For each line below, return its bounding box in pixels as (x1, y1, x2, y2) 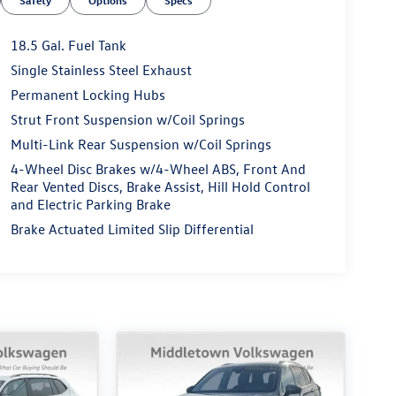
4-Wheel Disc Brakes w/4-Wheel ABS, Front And (10, 160, 306, 179)
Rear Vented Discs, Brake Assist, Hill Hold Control (10, 178, 310, 196)
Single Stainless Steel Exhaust (10, 61, 192, 80)
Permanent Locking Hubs (10, 86, 165, 104)
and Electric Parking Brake (10, 195, 171, 214)
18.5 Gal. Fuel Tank (10, 36, 126, 55)
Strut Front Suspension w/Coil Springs (10, 110, 245, 129)
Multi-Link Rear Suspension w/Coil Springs (10, 135, 271, 154)
